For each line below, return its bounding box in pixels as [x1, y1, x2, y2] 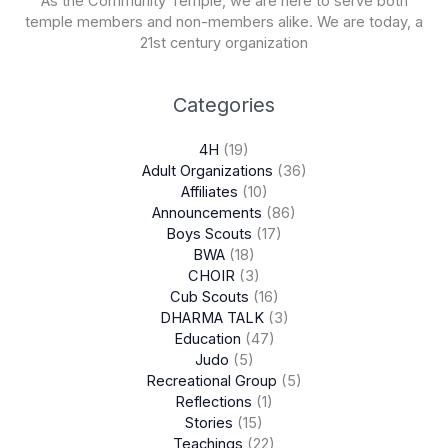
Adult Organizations [141, 162, 273, 181]
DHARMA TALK [159, 309, 264, 328]
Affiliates [180, 183, 238, 202]
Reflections [175, 393, 252, 412]
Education [173, 330, 241, 349]
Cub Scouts [169, 288, 249, 307]
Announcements [152, 204, 262, 223]
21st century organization [140, 34, 308, 53]
